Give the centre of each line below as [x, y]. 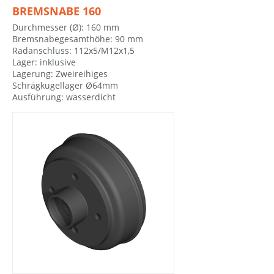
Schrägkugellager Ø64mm [65, 86]
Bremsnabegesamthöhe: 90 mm [78, 39]
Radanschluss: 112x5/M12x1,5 [73, 51]
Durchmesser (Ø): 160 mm [66, 28]
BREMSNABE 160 [57, 11]
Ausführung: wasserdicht [64, 97]
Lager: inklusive [44, 62]
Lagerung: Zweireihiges [60, 74]
